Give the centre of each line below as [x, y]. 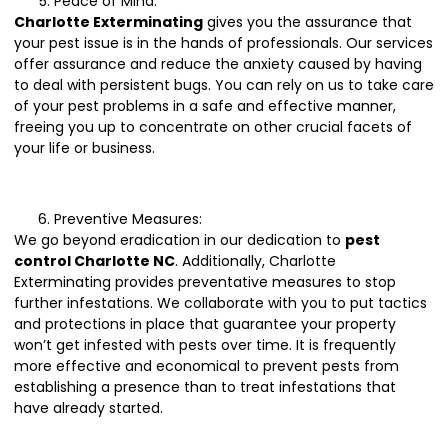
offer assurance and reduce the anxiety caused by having [218, 63]
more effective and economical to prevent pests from [206, 365]
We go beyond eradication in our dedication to [179, 239]
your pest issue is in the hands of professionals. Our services [223, 42]
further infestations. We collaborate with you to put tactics [220, 302]
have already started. [88, 407]
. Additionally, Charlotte [255, 260]
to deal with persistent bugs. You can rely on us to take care [224, 84]
